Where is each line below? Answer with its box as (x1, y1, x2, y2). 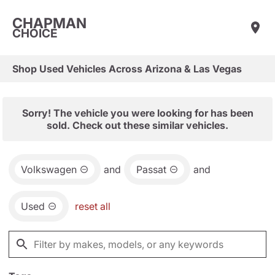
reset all (75, 200, 110, 212)
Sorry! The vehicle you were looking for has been (21, 107, 254, 119)
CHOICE (12, 26, 58, 41)
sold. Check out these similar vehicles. (47, 119, 228, 131)
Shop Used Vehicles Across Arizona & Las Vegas (12, 63, 242, 75)
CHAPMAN (12, 14, 87, 32)
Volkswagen (21, 163, 77, 176)
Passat (136, 163, 166, 176)
